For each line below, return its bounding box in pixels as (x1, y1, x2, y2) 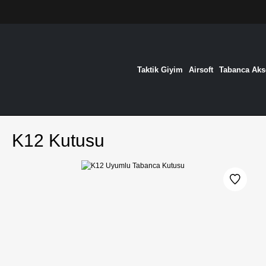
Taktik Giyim (137, 65, 183, 74)
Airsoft (188, 65, 213, 74)
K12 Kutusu (12, 131, 104, 150)
